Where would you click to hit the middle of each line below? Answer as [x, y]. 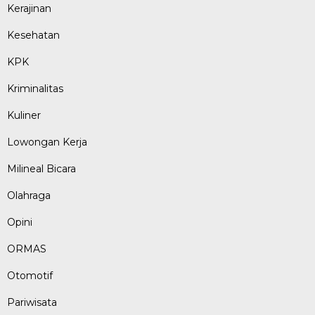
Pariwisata [32, 303]
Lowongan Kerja [47, 142]
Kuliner [24, 116]
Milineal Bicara [41, 169]
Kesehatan [33, 36]
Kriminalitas [35, 89]
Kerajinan [29, 9]
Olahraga [29, 196]
